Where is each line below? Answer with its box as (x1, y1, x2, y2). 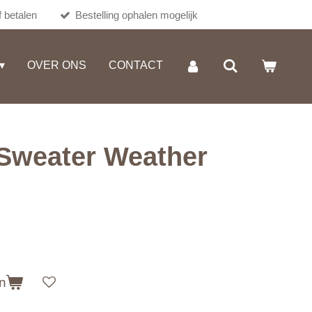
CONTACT (108, 59, 163, 71)
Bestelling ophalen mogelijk (75, 8, 198, 21)
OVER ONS (26, 59, 86, 71)
